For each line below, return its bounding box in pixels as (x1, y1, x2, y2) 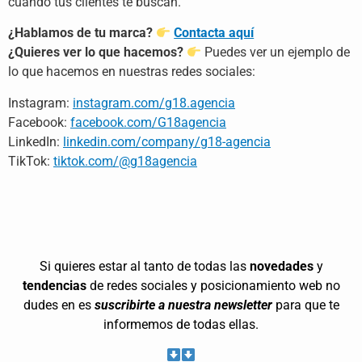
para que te (271, 297, 339, 313)
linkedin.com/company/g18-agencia (63, 133, 271, 149)
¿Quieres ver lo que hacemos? (8, 44, 183, 61)
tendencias (22, 277, 86, 293)
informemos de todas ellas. (103, 316, 259, 332)
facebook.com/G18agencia (70, 114, 226, 130)
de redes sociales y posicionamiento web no (86, 277, 340, 293)
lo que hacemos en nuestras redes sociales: (8, 64, 255, 80)
